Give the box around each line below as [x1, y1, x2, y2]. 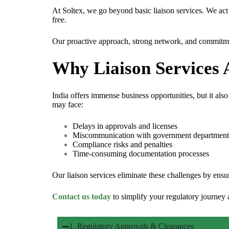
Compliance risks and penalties [73, 140, 172, 149]
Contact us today [52, 192, 111, 201]
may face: [52, 100, 83, 109]
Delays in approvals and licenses [73, 122, 177, 131]
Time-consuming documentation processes [73, 149, 209, 158]
